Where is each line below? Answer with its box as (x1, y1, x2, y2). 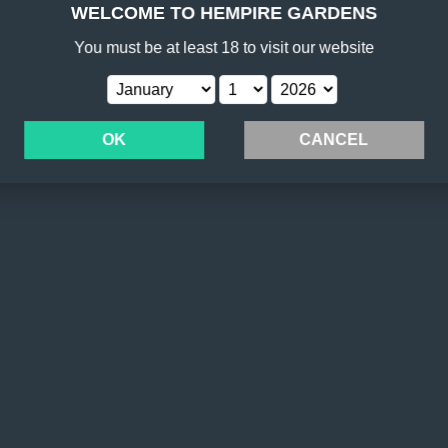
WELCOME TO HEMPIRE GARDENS (71, 2, 377, 23)
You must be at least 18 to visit (74, 38, 292, 56)
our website (292, 38, 374, 56)
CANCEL (299, 130, 369, 148)
